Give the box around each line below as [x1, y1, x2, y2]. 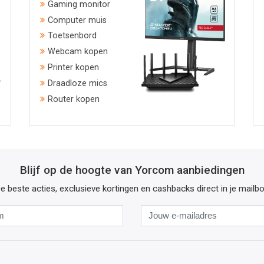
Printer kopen [48, 62, 99, 73]
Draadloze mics [48, 78, 107, 88]
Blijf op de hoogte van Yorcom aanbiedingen [19, 163, 245, 177]
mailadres [140, 232, 178, 243]
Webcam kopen [48, 47, 108, 57]
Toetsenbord [48, 31, 97, 41]
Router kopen [48, 94, 100, 104]
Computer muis [48, 15, 107, 25]
